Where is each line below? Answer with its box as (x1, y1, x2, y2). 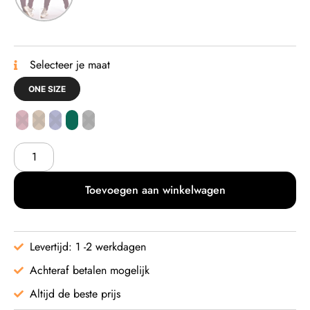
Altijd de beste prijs (29, 286, 120, 302)
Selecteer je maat (29, 57, 110, 73)
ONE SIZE (28, 84, 66, 95)
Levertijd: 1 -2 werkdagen (29, 239, 146, 255)
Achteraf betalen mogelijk (29, 262, 149, 279)
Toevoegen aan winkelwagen (84, 182, 226, 199)
